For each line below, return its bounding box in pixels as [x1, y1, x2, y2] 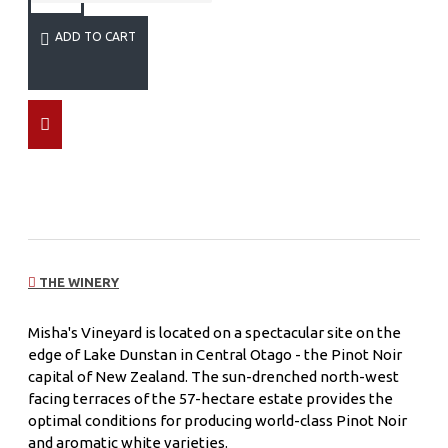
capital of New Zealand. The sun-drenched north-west [28, 368, 399, 386]
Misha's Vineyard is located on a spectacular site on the [28, 324, 401, 342]
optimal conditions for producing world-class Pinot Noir [28, 412, 407, 430]
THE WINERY [36, 275, 119, 290]
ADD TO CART [55, 29, 136, 43]
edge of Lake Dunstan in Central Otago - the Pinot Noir [28, 346, 402, 364]
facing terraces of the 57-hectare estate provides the [28, 390, 393, 408]
